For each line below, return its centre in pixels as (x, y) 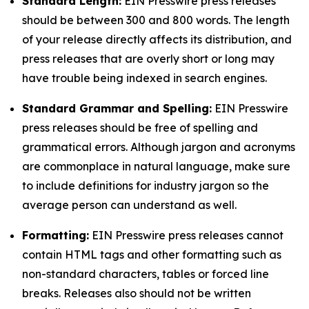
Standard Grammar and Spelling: (117, 108)
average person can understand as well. (129, 205)
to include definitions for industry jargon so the (146, 186)
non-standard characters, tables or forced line (146, 274)
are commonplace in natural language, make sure (156, 166)
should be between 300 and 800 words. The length (156, 20)
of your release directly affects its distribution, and (157, 39)
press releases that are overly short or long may (148, 59)
